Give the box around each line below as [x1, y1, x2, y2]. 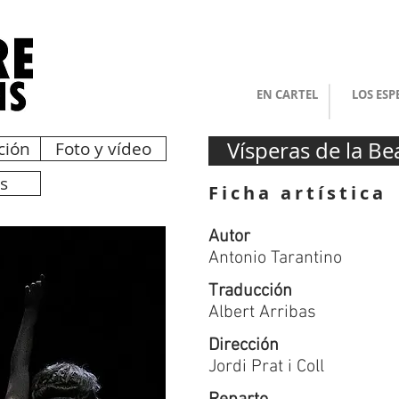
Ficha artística [208, 181, 387, 205]
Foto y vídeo [55, 137, 151, 160]
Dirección [208, 335, 279, 356]
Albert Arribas [208, 302, 316, 323]
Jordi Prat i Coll [208, 356, 324, 378]
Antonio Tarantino [208, 248, 342, 269]
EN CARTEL [256, 86, 318, 102]
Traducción [208, 281, 292, 302]
